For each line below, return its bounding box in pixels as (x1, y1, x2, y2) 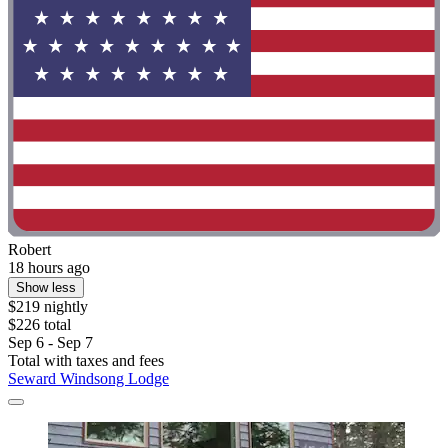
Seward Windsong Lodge (8, 370, 169, 388)
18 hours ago (8, 259, 90, 277)
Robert (8, 241, 51, 259)
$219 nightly (8, 298, 88, 316)
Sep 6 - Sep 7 (8, 334, 93, 352)
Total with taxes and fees (8, 352, 164, 370)
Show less (16, 280, 76, 296)
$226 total (8, 316, 71, 334)
